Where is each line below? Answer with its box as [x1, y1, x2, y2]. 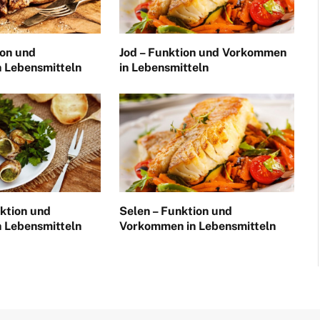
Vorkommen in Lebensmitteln [119, 219, 276, 233]
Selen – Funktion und [119, 204, 232, 218]
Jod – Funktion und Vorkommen [119, 45, 286, 59]
